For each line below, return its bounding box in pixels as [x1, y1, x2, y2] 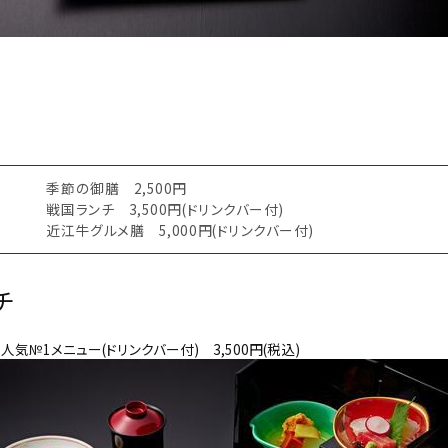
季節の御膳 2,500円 [46, 177, 188, 198]
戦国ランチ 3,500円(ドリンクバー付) [46, 198, 284, 219]
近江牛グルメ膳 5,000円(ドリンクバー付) [46, 219, 315, 240]
